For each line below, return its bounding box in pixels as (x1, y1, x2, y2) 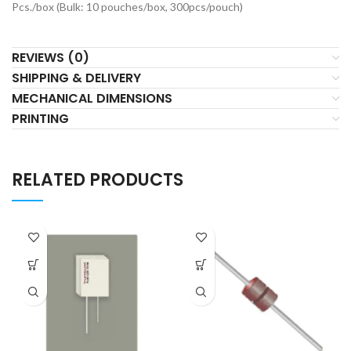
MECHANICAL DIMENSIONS (12, 89, 172, 107)
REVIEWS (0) (12, 49, 89, 67)
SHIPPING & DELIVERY (12, 69, 141, 87)
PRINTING (12, 110, 69, 128)
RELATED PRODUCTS (12, 168, 183, 192)
